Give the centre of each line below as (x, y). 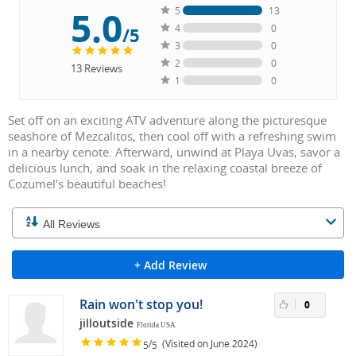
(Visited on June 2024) (207, 343)
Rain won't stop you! (141, 305)
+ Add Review (170, 265)
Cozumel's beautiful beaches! (87, 184)
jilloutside (108, 323)
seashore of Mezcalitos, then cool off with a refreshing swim (172, 136)
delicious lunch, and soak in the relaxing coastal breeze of (165, 168)
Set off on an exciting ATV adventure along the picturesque (167, 120)
